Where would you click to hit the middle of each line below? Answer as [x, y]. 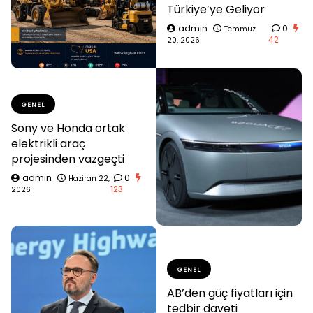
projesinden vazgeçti [68, 159]
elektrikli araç [48, 143]
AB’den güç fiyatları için [230, 293]
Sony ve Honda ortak [68, 128]
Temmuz [240, 29]
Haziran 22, [89, 178]
